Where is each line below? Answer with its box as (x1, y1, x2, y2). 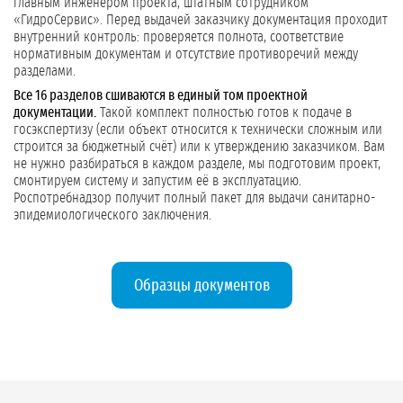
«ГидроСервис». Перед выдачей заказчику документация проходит (13, 13, 388, 28)
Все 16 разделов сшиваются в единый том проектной (13, 88, 308, 103)
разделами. (13, 64, 76, 79)
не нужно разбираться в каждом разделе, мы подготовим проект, (13, 157, 381, 172)
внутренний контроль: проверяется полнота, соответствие (13, 30, 344, 45)
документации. (13, 105, 96, 121)
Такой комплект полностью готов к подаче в (96, 105, 352, 121)
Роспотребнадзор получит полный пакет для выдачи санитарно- (13, 191, 375, 206)
